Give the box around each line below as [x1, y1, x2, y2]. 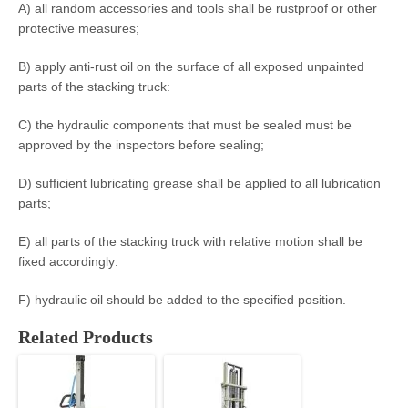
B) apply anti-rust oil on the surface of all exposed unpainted [18, 59, 364, 74]
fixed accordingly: [18, 254, 118, 269]
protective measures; [18, 21, 139, 36]
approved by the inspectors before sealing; [18, 138, 264, 152]
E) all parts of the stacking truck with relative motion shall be [18, 234, 362, 249]
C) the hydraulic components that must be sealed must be [18, 117, 352, 132]
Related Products [18, 327, 153, 347]
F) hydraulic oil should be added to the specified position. [18, 292, 346, 307]
